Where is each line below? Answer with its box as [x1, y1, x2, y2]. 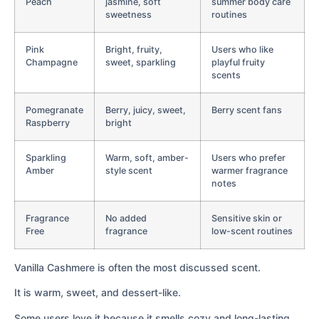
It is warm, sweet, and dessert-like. [14, 286, 181, 299]
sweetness [105, 9, 152, 20]
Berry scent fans [211, 104, 282, 115]
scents [211, 69, 241, 80]
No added [105, 212, 147, 224]
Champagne [26, 56, 78, 68]
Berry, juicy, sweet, [105, 104, 186, 115]
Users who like [211, 43, 273, 55]
